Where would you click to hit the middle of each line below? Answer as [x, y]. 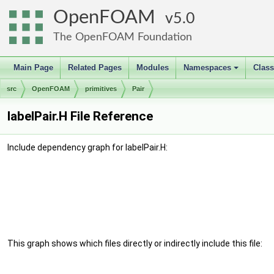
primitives [101, 89]
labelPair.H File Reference [80, 116]
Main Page [33, 68]
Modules [153, 68]
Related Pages [95, 68]
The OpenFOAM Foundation [123, 37]
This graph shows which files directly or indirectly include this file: [135, 243]
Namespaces [207, 68]
